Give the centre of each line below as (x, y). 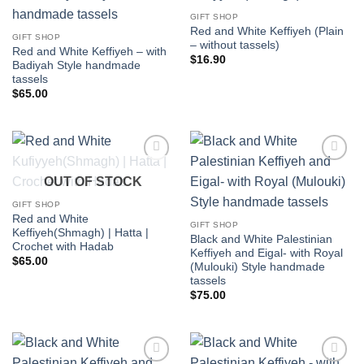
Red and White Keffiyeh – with (89, 51)
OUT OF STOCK (93, 181)
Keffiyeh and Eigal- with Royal (266, 253)
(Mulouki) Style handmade (257, 267)
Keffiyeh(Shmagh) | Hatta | (80, 233)
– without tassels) (234, 45)
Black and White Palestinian (261, 240)
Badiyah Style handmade (76, 65)
